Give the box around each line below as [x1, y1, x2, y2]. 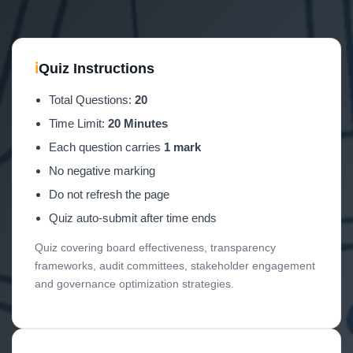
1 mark [164, 140, 201, 154]
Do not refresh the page [49, 188, 169, 201]
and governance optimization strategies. [35, 277, 234, 290]
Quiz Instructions [39, 61, 154, 76]
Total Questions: [49, 93, 135, 106]
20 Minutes [108, 117, 168, 130]
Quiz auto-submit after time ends [49, 211, 217, 225]
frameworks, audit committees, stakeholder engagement [35, 259, 315, 272]
